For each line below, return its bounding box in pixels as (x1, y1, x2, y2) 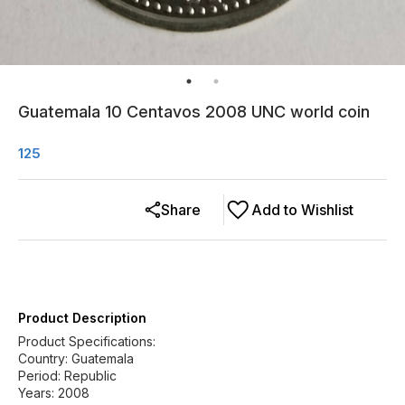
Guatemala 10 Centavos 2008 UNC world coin (18, 102, 370, 121)
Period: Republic (18, 368, 117, 383)
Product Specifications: (18, 334, 155, 349)
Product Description (18, 310, 146, 325)
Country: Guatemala (18, 351, 134, 366)
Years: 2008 (18, 385, 89, 400)
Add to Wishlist (251, 201, 353, 219)
